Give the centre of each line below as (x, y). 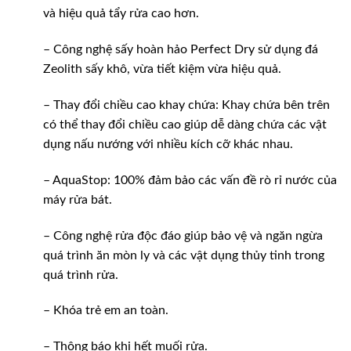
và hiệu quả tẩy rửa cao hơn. (121, 14)
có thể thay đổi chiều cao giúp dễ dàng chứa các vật (185, 124)
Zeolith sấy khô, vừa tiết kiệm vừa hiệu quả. (162, 69)
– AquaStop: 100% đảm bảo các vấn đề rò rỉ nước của (190, 180)
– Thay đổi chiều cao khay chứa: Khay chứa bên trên (186, 105)
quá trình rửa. (81, 275)
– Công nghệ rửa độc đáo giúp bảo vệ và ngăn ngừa (183, 235)
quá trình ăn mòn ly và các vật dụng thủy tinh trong (184, 255)
